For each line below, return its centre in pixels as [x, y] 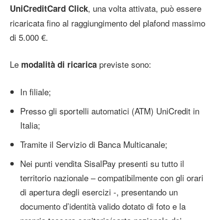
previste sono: [124, 64]
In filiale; [36, 92]
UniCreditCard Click [49, 9]
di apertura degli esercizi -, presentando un [99, 192]
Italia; [30, 125]
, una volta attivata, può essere [145, 8]
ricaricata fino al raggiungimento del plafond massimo [108, 23]
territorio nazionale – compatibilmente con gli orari [112, 178]
